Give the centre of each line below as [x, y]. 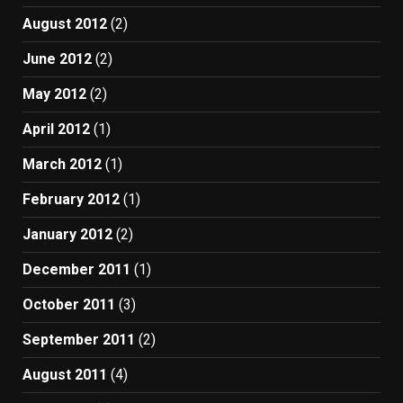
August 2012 [65, 24]
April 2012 [56, 129]
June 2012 [57, 59]
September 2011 [79, 340]
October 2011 [69, 304]
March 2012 [62, 164]
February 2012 [71, 199]
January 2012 [67, 234]
